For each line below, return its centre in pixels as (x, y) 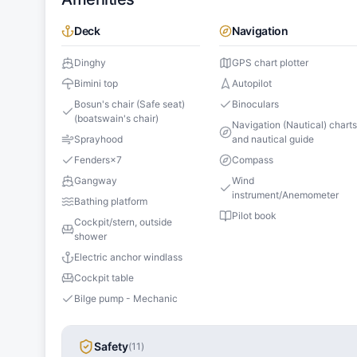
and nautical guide (273, 139)
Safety (111, 347)
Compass (253, 160)
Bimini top (96, 84)
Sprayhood (98, 139)
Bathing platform (111, 202)
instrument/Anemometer (286, 195)
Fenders (92, 160)
